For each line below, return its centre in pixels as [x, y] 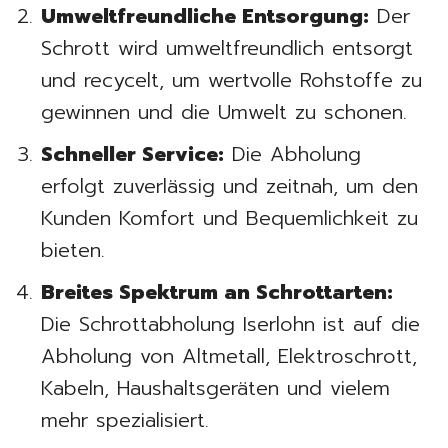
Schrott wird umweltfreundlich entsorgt [227, 47]
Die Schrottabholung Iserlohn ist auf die [230, 323]
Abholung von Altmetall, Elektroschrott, [229, 355]
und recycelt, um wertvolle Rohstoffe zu [231, 79]
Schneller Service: [132, 153]
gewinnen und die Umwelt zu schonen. [224, 111]
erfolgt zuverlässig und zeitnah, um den [229, 185]
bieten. [73, 249]
